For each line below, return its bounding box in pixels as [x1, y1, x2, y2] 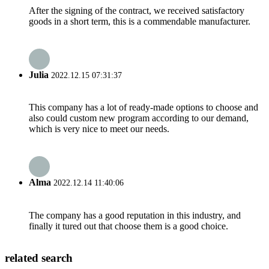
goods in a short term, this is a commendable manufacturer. [29, 16, 250, 26]
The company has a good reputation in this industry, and [29, 210, 241, 220]
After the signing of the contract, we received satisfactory [29, 5, 244, 16]
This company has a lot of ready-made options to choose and [29, 102, 258, 113]
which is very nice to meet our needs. [29, 124, 169, 134]
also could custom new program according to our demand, [29, 113, 249, 124]
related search [5, 252, 73, 265]
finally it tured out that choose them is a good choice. [29, 220, 228, 231]
